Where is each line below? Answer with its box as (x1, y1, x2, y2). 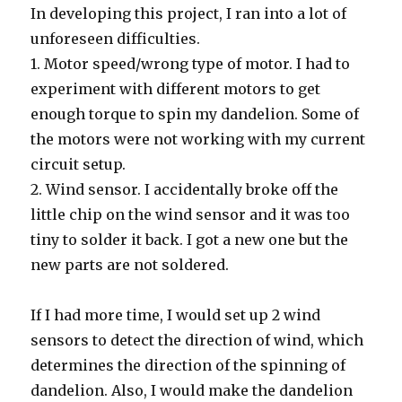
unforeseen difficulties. (31, 29, 201, 48)
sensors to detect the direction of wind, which (31, 330, 364, 349)
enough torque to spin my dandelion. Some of (31, 104, 360, 123)
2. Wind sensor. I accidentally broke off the (31, 179, 339, 198)
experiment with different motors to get (31, 79, 321, 98)
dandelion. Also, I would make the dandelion (31, 380, 354, 399)
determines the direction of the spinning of (31, 355, 346, 374)
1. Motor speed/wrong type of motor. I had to (31, 54, 351, 73)
